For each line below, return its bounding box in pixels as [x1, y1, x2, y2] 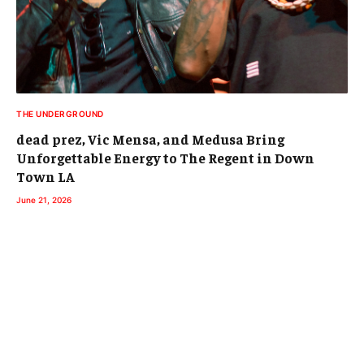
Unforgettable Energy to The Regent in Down [16, 149, 314, 167]
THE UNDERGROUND [16, 109, 104, 119]
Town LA [16, 167, 75, 186]
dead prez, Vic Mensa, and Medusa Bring [16, 130, 284, 149]
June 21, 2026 [16, 195, 71, 206]
